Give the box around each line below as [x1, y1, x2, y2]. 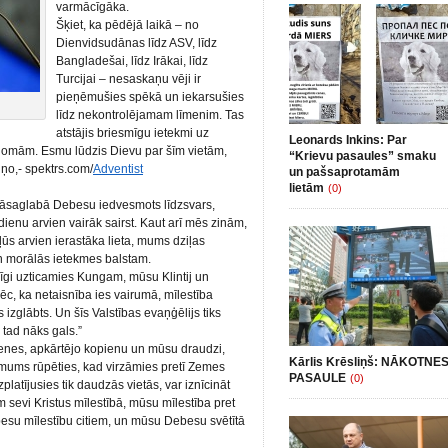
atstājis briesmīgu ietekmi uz [56, 126, 209, 140]
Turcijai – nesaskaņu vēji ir [56, 72, 201, 86]
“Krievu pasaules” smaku [289, 149, 436, 163]
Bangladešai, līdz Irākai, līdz [56, 54, 208, 68]
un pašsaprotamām [289, 165, 400, 179]
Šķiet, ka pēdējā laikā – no [56, 18, 199, 32]
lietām [289, 181, 324, 195]
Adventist [93, 162, 143, 176]
